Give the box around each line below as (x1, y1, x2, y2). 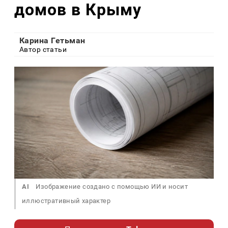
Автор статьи (19, 45, 67, 54)
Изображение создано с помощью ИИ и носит (34, 183, 188, 191)
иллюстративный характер (22, 197, 110, 205)
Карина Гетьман (19, 36, 85, 46)
